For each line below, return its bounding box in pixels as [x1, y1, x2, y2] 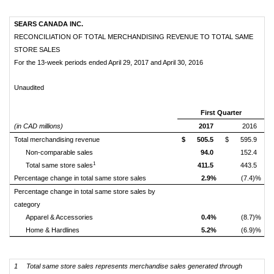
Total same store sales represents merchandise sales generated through [26, 262, 242, 270]
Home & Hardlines [26, 226, 80, 234]
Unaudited [14, 84, 44, 91]
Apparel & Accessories [26, 213, 93, 221]
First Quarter [200, 109, 242, 116]
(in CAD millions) [14, 122, 63, 130]
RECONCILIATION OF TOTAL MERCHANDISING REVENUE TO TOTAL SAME [14, 33, 253, 40]
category [14, 201, 40, 208]
